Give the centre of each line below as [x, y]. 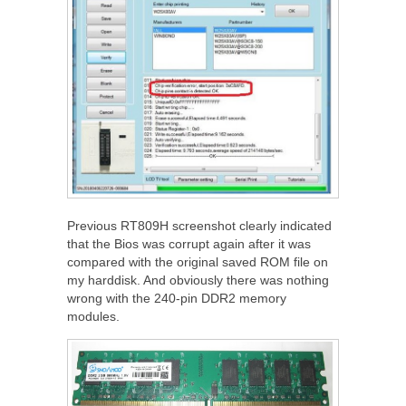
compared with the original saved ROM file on [198, 261]
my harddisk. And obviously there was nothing [198, 280]
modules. [93, 316]
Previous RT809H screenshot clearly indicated [199, 225]
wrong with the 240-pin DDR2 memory [177, 298]
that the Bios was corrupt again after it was [189, 243]
